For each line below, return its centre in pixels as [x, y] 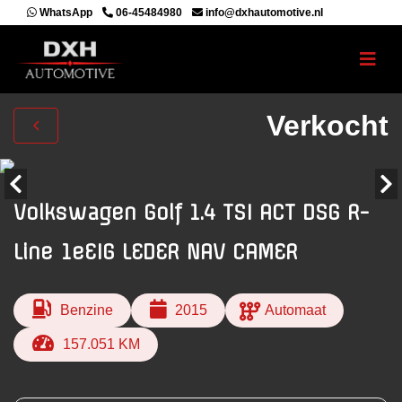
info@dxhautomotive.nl [263, 13]
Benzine [86, 310]
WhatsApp [65, 13]
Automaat [296, 310]
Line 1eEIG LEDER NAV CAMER [156, 252]
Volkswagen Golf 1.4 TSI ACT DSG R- [191, 213]
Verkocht [328, 125]
